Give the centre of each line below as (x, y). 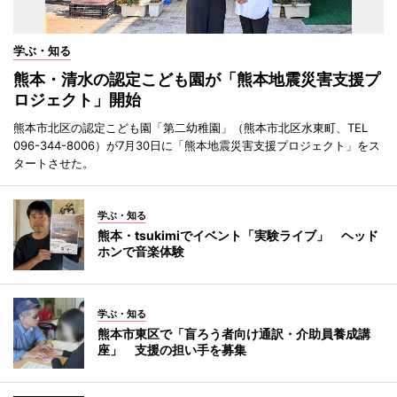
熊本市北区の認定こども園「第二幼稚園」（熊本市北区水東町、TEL (191, 127)
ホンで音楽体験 (141, 251)
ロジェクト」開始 (77, 99)
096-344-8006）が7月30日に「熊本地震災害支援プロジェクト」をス (197, 145)
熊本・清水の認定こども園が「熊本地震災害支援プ (197, 79)
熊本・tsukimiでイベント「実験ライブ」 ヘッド (238, 235)
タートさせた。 (54, 163)
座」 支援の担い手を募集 (172, 349)
